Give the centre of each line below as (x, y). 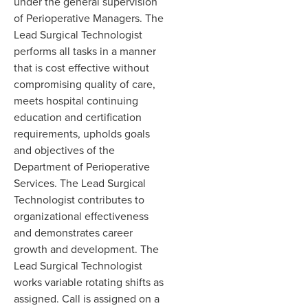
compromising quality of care (83, 84)
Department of (48, 166)
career (118, 232)
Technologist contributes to (79, 199)
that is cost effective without (81, 67)
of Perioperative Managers (77, 18)
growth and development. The (86, 249)
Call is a (80, 298)
